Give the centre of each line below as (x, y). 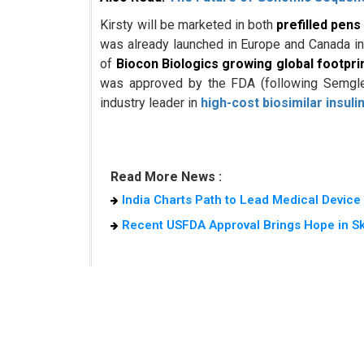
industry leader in (151, 103)
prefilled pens (319, 25)
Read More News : (166, 177)
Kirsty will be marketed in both (188, 25)
